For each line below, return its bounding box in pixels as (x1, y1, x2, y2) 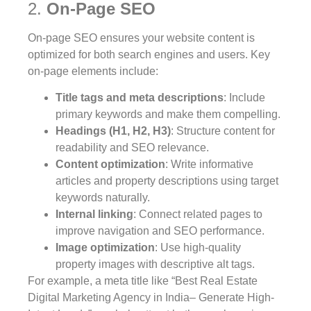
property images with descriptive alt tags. (56, 258, 255, 271)
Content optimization (56, 158, 165, 171)
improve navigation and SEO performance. (56, 225, 264, 237)
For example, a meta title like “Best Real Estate (28, 275, 258, 287)
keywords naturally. (56, 192, 150, 204)
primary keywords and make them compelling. (56, 108, 280, 121)
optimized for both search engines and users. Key (28, 48, 270, 60)
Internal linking (56, 208, 133, 221)
